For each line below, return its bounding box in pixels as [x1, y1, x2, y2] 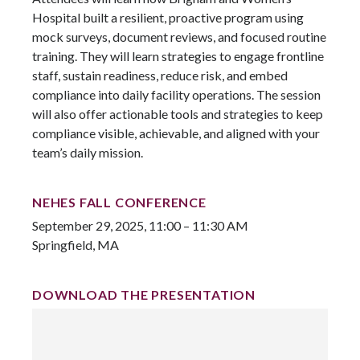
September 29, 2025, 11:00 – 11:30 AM [32, 218, 248, 234]
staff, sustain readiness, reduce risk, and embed [32, 67, 288, 84]
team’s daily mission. [32, 145, 143, 161]
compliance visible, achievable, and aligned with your [32, 125, 320, 141]
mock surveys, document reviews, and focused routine [32, 29, 326, 45]
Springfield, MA [32, 237, 119, 253]
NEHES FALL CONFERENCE [32, 194, 207, 211]
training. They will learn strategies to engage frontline [32, 48, 324, 64]
